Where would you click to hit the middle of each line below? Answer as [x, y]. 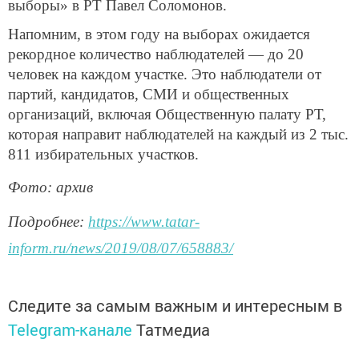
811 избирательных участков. [103, 154]
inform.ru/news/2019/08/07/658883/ [121, 248]
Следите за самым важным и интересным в [175, 306]
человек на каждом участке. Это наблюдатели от [165, 74]
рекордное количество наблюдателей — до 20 [156, 54]
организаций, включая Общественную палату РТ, [167, 114]
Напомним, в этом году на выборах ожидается [159, 34]
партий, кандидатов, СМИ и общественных [149, 94]
